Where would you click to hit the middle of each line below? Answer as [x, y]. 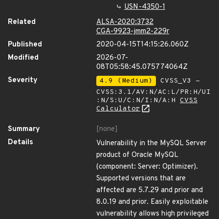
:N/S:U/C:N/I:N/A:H [138, 100]
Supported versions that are [141, 179]
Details [21, 142]
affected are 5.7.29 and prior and [150, 190]
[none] [107, 129]
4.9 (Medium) [126, 81]
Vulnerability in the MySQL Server [151, 143]
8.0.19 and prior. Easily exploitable [152, 202]
